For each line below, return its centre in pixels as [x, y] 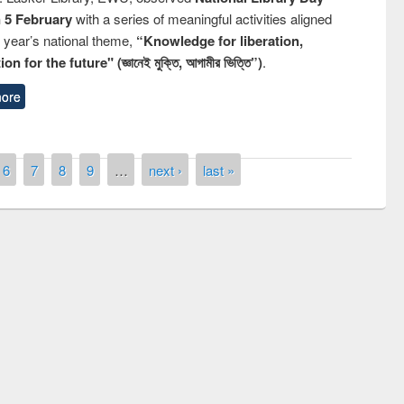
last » [218, 170]
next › [165, 170]
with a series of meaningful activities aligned [204, 18]
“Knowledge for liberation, [220, 40]
